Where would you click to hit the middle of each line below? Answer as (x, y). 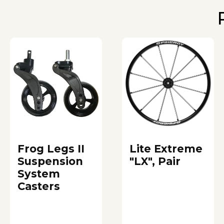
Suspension (50, 161)
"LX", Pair (155, 161)
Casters (39, 186)
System (39, 173)
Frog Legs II (51, 148)
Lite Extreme (166, 148)
